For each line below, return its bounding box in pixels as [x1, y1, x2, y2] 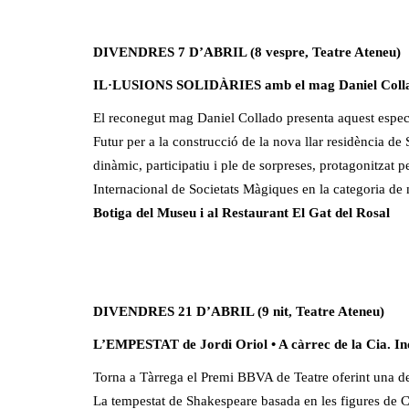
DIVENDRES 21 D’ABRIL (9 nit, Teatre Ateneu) [93, 303, 384, 319]
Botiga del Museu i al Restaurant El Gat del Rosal [93, 204, 390, 220]
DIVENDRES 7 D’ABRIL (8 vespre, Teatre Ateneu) [93, 44, 401, 59]
